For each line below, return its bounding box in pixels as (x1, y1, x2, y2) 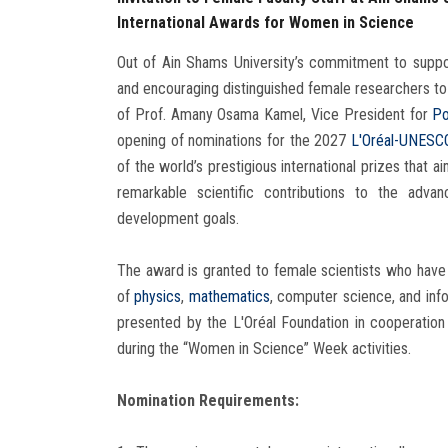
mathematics (188, 286, 270, 306)
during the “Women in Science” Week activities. (117, 338, 411, 358)
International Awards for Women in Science (117, 12, 414, 32)
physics (134, 286, 182, 306)
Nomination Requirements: (117, 390, 299, 410)
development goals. (117, 208, 239, 228)
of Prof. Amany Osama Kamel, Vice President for (117, 104, 433, 124)
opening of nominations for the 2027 (117, 130, 352, 150)
